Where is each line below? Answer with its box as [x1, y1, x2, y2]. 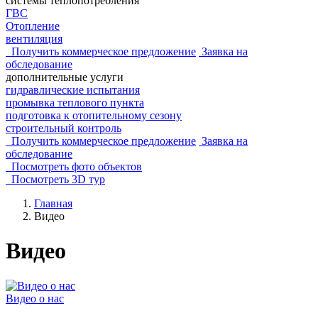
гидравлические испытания [6, 84, 140, 96]
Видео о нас [6, 292, 64, 305]
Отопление [6, 20, 60, 32]
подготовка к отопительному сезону [6, 109, 182, 121]
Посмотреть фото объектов [6, 160, 142, 172]
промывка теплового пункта [6, 97, 144, 109]
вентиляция [6, 33, 62, 45]
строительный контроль [6, 122, 121, 134]
